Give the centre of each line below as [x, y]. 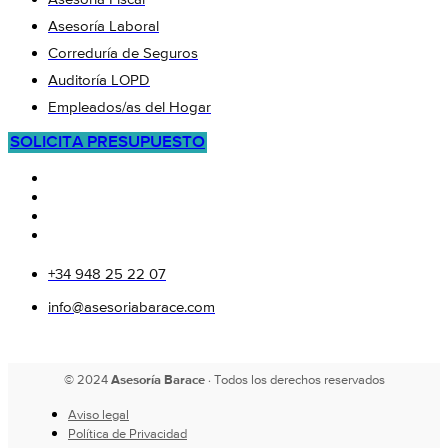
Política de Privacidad [127, 434]
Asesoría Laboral [103, 26]
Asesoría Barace [157, 380]
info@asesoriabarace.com [131, 307]
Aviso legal [98, 415]
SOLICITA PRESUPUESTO [107, 142]
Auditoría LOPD [99, 80]
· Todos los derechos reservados [294, 380]
